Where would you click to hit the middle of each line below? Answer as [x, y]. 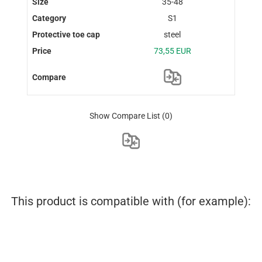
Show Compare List [125, 116]
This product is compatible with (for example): [131, 201]
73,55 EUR [172, 51]
